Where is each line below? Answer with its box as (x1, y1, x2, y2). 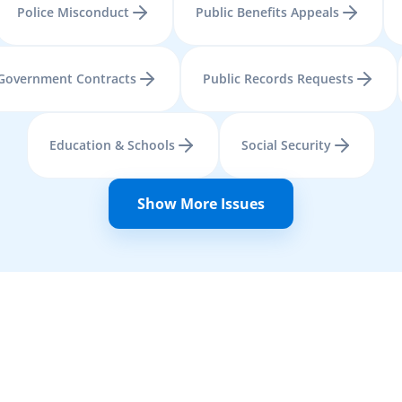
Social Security (241, 136, 331, 153)
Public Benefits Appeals (196, 4, 339, 21)
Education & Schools (49, 136, 175, 153)
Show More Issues (137, 194, 265, 214)
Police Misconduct (17, 4, 129, 21)
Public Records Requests (202, 70, 354, 87)
